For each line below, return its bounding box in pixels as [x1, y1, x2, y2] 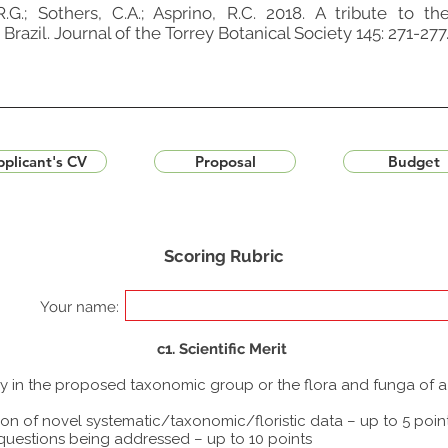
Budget [388, 152, 440, 171]
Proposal [194, 152, 256, 171]
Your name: [40, 298, 119, 316]
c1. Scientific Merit [156, 340, 287, 358]
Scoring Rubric [163, 246, 284, 266]
